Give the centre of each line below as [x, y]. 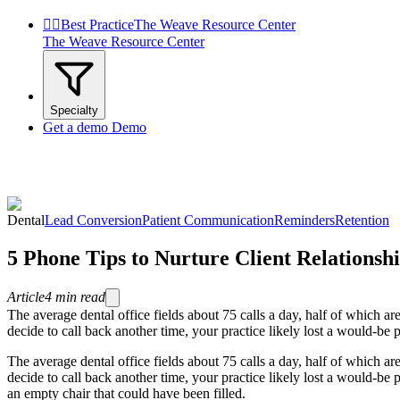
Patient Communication [208, 220]
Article [26, 296]
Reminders [304, 220]
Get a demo [75, 127]
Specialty [74, 110]
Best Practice [97, 25]
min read [80, 296]
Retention [362, 220]
